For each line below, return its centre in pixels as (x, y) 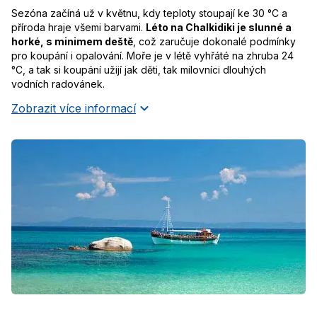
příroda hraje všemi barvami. (79, 27)
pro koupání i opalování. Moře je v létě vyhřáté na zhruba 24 (152, 55)
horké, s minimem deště (72, 41)
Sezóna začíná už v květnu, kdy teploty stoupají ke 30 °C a (149, 13)
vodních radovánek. (58, 83)
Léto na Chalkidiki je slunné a (219, 27)
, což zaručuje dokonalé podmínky (214, 41)
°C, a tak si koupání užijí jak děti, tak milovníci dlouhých (139, 69)
